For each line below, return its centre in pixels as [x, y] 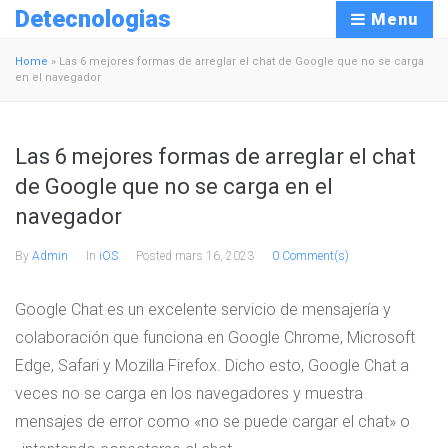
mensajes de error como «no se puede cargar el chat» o [212, 421]
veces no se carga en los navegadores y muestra [189, 393]
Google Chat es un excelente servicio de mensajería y [203, 309]
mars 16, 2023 [214, 256]
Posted [155, 256]
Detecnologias [93, 19]
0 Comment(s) [310, 256]
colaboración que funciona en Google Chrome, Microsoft [215, 337]
